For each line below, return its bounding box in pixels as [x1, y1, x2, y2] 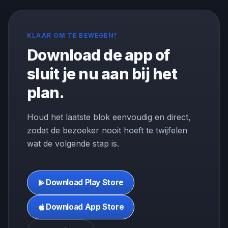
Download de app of [27, 46, 170, 65]
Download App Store [46, 202, 124, 212]
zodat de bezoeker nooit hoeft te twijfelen [27, 125, 187, 136]
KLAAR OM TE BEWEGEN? [27, 32, 118, 40]
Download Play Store [46, 178, 124, 188]
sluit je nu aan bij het [27, 65, 177, 83]
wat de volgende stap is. [27, 138, 119, 149]
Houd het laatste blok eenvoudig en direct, [27, 112, 191, 123]
